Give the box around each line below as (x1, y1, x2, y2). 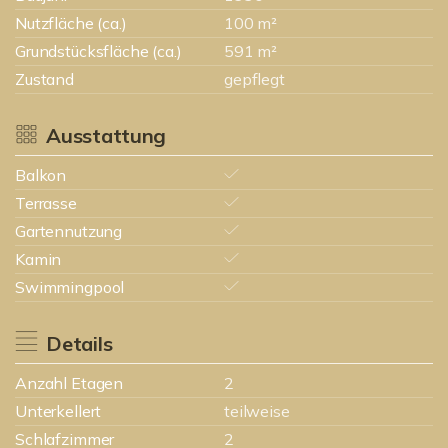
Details (45, 331, 113, 356)
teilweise (224, 401, 290, 421)
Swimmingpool (15, 277, 125, 297)
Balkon (15, 165, 67, 185)
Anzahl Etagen (15, 373, 124, 393)
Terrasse (15, 193, 77, 213)
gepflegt (224, 69, 285, 89)
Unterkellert (15, 401, 102, 421)
